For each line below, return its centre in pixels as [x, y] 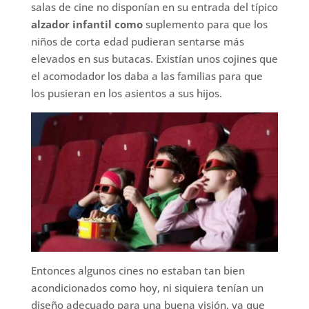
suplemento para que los [205, 24]
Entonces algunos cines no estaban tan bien [138, 271]
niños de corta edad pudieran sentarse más [137, 41]
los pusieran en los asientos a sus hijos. [126, 93]
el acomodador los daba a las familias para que [147, 76]
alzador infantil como [87, 24]
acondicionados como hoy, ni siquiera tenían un [147, 288]
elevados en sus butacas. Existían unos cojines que [154, 59]
